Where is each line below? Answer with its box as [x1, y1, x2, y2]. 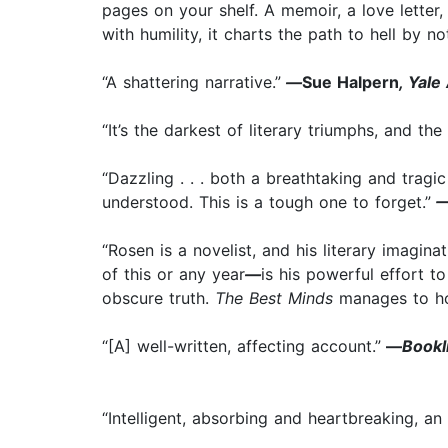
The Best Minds [215, 288, 333, 309]
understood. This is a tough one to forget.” [102, 192, 431, 213]
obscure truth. [102, 288, 215, 309]
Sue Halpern [302, 72, 399, 93]
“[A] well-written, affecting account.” [102, 336, 381, 357]
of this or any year [102, 264, 245, 285]
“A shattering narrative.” [102, 72, 281, 93]
